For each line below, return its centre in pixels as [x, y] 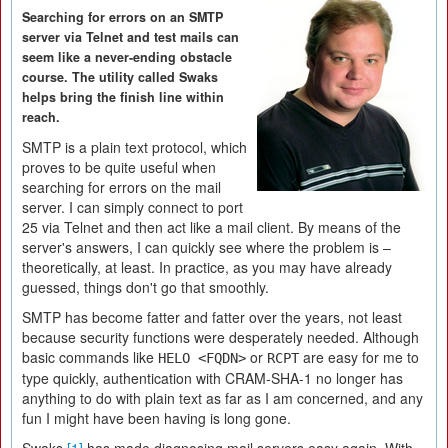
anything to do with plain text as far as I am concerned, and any [222, 398]
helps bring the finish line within [123, 97]
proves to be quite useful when [119, 167]
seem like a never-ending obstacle [127, 57]
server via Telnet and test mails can [130, 37]
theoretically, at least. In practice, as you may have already [207, 267]
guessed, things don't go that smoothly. [145, 287]
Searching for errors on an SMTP [122, 17]
